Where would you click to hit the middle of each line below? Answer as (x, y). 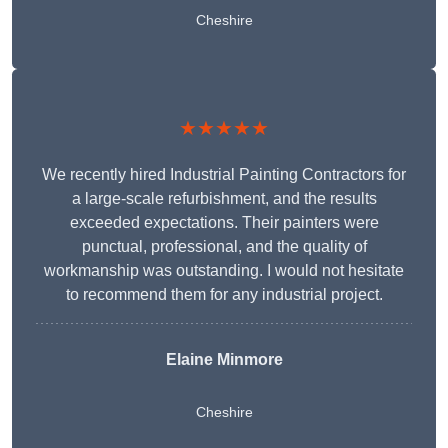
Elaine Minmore (224, 360)
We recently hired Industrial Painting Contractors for (224, 175)
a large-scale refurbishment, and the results (224, 199)
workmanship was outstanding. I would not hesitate (224, 271)
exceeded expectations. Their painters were (224, 223)
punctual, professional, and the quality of (224, 247)
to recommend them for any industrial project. (224, 295)
